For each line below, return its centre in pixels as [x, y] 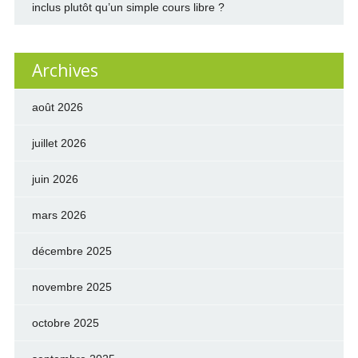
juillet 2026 [59, 143]
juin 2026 [55, 179]
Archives [65, 70]
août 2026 [57, 107]
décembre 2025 [72, 251]
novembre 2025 [72, 287]
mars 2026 [59, 215]
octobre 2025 [65, 323]
